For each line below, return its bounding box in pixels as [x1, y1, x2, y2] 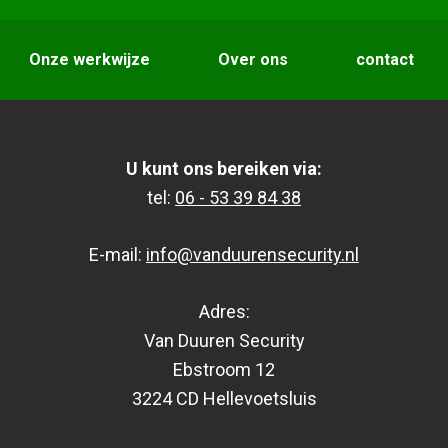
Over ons [218, 49, 288, 69]
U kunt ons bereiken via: [126, 157, 322, 179]
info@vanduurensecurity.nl [146, 243, 359, 265]
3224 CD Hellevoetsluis [131, 387, 317, 409]
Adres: [198, 300, 250, 322]
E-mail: [89, 243, 146, 265]
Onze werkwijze [29, 49, 150, 69]
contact [356, 49, 414, 69]
